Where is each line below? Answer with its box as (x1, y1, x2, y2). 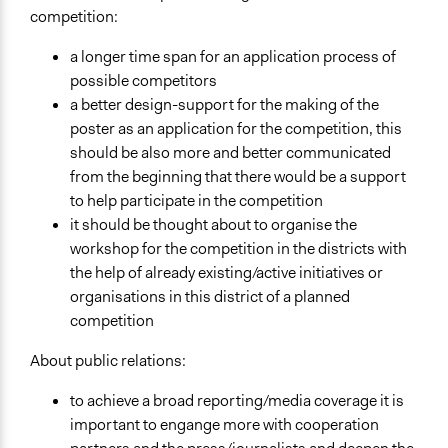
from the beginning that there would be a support (70, 165, 406, 187)
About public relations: (30, 349, 186, 371)
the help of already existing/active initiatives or (70, 261, 383, 283)
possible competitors (70, 69, 217, 91)
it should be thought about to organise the (70, 213, 357, 235)
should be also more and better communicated (70, 141, 391, 163)
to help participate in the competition (70, 189, 323, 211)
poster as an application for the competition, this (70, 117, 402, 139)
